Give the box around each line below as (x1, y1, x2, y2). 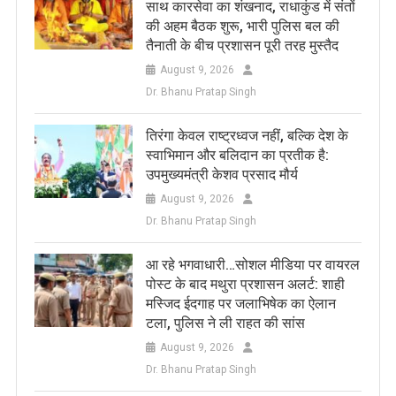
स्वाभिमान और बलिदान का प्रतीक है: (145, 147, 329, 164)
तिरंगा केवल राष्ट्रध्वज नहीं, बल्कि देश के (145, 127, 348, 145)
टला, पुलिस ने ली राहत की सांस (145, 315, 305, 332)
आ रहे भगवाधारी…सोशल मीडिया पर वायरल (145, 256, 360, 274)
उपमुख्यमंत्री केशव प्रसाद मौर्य (145, 166, 298, 184)
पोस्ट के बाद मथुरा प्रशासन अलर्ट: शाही (145, 276, 345, 293)
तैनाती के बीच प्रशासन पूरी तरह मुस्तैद (145, 37, 339, 55)
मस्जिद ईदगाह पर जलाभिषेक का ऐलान (145, 295, 336, 313)
